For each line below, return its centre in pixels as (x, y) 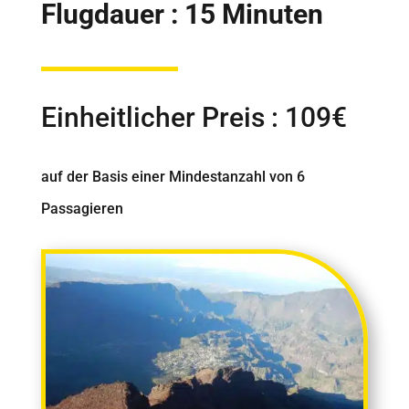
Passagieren (82, 209)
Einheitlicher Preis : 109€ (194, 117)
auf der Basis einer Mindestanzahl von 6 (173, 177)
